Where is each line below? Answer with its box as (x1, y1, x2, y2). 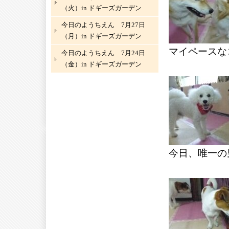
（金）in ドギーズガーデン (61, 60, 142, 68)
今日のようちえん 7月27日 (61, 21, 145, 29)
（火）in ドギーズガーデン (61, 4, 142, 12)
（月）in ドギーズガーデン (61, 32, 142, 40)
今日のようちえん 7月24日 (61, 49, 145, 57)
